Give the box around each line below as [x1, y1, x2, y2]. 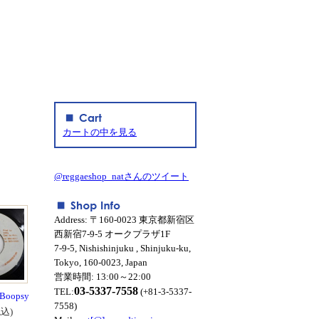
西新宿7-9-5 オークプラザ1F [54, 229, 170, 239]
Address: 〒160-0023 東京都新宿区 [54, 214, 194, 225]
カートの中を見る [63, 127, 137, 137]
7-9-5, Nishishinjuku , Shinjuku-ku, [54, 243, 191, 253]
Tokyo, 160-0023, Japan [54, 257, 147, 268]
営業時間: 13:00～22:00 [54, 271, 151, 282]
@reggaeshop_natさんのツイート [54, 171, 189, 182]
